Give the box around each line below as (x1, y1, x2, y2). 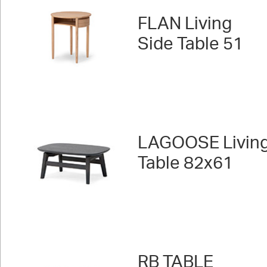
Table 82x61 (138, 155, 233, 172)
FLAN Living (138, 15, 232, 33)
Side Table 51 (138, 36, 243, 53)
